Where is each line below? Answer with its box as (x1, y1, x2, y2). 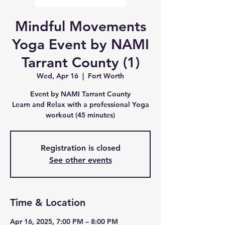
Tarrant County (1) (21, 54, 140, 71)
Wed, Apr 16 (37, 71, 78, 80)
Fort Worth (88, 71, 124, 80)
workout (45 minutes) (46, 110, 115, 120)
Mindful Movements (15, 18, 146, 35)
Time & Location (10, 196, 85, 208)
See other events (49, 155, 112, 165)
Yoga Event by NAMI (12, 36, 149, 53)
